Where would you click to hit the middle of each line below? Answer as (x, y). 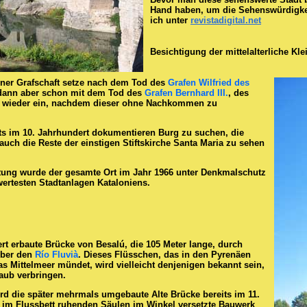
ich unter (170, 21)
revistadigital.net (226, 21)
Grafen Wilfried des (209, 82)
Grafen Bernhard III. (186, 93)
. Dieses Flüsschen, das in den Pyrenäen (164, 255)
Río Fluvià (57, 255)
